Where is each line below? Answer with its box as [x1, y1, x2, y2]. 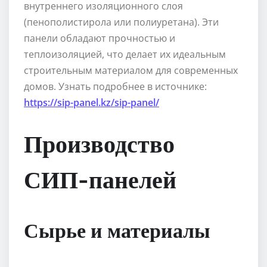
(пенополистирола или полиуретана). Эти [24, 15, 219, 29]
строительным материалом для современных [24, 64, 238, 77]
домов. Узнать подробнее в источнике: [24, 80, 207, 94]
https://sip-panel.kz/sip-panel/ [24, 96, 159, 110]
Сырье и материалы [24, 217, 210, 243]
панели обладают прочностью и [24, 32, 175, 45]
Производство [24, 128, 175, 159]
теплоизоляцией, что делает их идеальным [24, 48, 226, 61]
